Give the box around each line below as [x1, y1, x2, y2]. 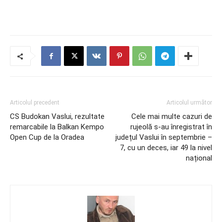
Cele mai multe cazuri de [131, 112, 212, 121]
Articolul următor [166, 99, 212, 106]
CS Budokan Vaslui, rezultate [10, 112, 105, 121]
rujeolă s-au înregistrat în [130, 122, 212, 131]
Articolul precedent [10, 99, 59, 106]
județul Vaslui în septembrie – [115, 133, 212, 142]
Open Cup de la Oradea [10, 133, 84, 142]
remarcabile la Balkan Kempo [10, 122, 104, 131]
